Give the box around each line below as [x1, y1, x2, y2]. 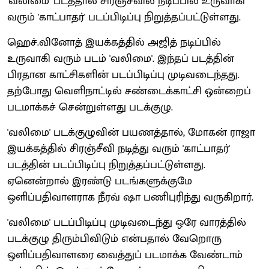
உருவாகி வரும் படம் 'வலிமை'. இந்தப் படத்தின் [7, 49, 234, 68]
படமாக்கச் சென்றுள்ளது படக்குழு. [7, 98, 173, 116]
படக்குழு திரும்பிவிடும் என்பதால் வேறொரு [7, 229, 222, 248]
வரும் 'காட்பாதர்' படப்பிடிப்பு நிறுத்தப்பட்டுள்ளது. [7, 8, 241, 26]
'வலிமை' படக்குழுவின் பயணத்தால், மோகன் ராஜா [7, 123, 255, 142]
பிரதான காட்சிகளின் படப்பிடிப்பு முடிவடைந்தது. [7, 65, 240, 84]
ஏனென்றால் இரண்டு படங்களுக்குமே [7, 172, 192, 190]
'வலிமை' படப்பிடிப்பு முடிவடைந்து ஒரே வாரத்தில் [7, 213, 246, 232]
